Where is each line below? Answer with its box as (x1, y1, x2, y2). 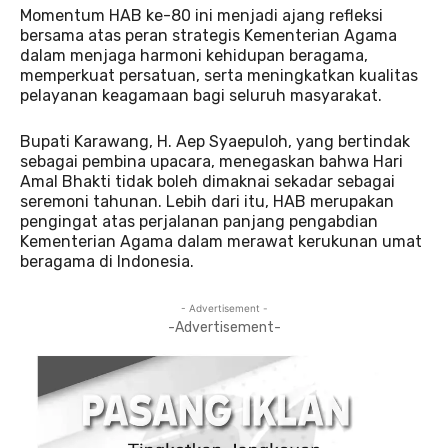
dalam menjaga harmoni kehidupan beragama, (20, 46, 368, 66)
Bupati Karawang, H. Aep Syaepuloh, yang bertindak (20, 132, 410, 152)
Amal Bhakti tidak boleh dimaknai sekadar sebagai (20, 172, 395, 192)
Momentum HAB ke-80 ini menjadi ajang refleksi (20, 6, 383, 26)
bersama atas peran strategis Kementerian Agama (20, 26, 397, 46)
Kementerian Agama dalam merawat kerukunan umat (20, 232, 422, 252)
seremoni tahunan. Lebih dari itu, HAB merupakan (20, 192, 394, 212)
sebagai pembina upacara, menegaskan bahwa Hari (20, 152, 403, 172)
